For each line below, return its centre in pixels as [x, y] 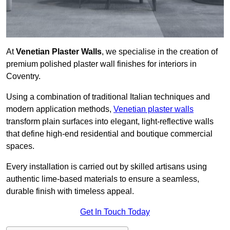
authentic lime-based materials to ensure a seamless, [103, 179]
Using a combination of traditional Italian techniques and [108, 97]
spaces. [20, 146]
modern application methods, [60, 109]
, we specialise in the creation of [160, 52]
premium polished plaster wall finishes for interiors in [101, 64]
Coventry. [23, 76]
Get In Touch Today [115, 212]
